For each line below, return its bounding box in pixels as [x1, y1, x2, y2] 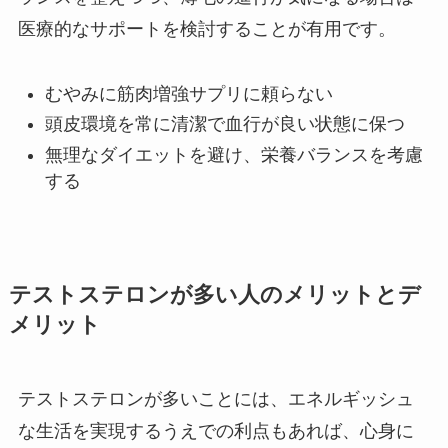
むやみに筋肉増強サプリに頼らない [44, 83, 333, 104]
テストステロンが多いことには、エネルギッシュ [17, 388, 414, 409]
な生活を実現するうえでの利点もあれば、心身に [17, 420, 414, 441]
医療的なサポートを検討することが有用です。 [17, 19, 396, 40]
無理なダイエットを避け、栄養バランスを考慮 [44, 144, 423, 165]
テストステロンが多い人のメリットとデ [8, 282, 421, 307]
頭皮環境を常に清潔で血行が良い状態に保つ [44, 114, 405, 135]
